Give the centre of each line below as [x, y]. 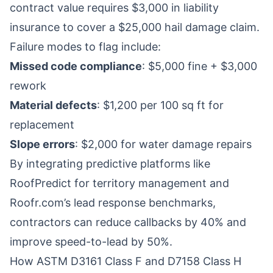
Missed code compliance [76, 66]
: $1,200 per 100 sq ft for [160, 105]
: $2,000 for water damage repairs [163, 144]
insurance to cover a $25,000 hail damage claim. [135, 27]
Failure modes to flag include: [85, 47]
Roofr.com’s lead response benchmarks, [113, 203]
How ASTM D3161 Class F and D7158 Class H [126, 261]
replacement [42, 125]
